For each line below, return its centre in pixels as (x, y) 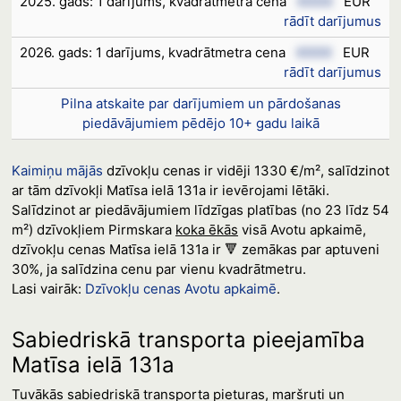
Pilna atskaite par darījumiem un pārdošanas (200, 103)
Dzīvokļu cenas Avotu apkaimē (180, 289)
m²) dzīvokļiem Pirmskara (93, 230)
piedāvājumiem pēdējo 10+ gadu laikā (200, 123)
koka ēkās (206, 230)
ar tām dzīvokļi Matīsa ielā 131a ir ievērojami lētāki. (170, 190)
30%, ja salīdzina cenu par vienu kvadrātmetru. (158, 269)
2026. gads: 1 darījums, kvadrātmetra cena (154, 52)
